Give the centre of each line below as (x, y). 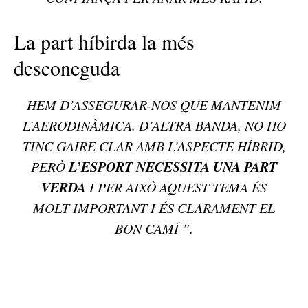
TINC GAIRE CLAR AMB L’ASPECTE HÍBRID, (154, 146)
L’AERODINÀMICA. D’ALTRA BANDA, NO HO (154, 125)
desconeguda (67, 68)
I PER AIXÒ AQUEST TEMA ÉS (176, 187)
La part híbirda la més (104, 42)
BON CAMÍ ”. (154, 229)
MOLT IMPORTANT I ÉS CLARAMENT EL (154, 208)
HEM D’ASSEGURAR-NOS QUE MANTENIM (154, 105)
